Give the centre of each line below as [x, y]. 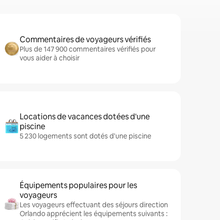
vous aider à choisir [50, 58]
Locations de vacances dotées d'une [85, 117]
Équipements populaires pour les [78, 185]
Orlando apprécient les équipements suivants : [94, 214]
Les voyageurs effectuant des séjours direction [94, 205]
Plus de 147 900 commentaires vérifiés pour [88, 49]
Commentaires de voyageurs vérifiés [85, 40]
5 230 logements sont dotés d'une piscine [85, 136]
